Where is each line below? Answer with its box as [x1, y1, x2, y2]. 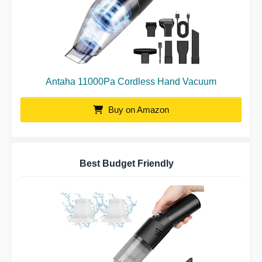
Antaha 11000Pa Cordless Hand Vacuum [46, 77, 216, 87]
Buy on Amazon [106, 105, 169, 115]
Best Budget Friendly [80, 158, 174, 168]
